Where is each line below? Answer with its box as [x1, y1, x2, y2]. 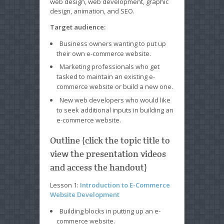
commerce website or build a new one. [56, 82, 173, 91]
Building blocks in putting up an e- [59, 206, 160, 215]
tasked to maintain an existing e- [56, 72, 155, 81]
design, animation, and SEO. [50, 6, 134, 15]
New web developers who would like [59, 95, 170, 104]
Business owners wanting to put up [59, 38, 166, 48]
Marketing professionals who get [59, 62, 159, 71]
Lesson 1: [50, 180, 80, 189]
